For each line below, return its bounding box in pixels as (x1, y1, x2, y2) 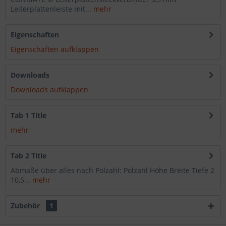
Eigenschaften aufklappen (11, 44, 99, 54)
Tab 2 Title (11, 151, 46, 161)
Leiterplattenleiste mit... (11, 4, 91, 14)
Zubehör (11, 201, 42, 211)
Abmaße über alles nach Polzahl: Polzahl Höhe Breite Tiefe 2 (11, 165, 214, 176)
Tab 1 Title (11, 110, 46, 121)
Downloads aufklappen (11, 85, 88, 95)
